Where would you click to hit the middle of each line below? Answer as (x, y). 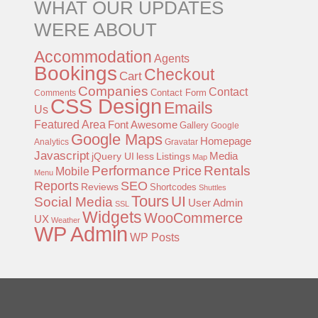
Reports (56, 186)
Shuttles (212, 187)
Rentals (227, 170)
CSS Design (106, 106)
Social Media (73, 202)
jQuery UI (113, 156)
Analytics (51, 142)
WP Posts (154, 237)
